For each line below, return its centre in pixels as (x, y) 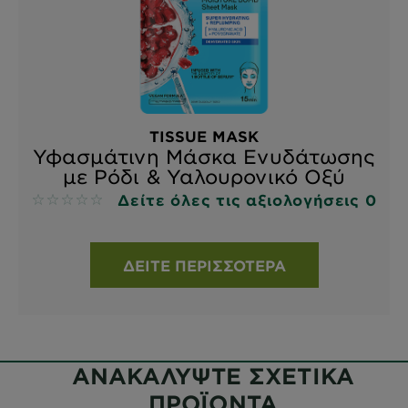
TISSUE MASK (204, 136)
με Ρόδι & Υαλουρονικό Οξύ (204, 177)
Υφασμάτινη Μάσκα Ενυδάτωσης (204, 157)
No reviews (71, 201)
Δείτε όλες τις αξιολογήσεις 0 (247, 200)
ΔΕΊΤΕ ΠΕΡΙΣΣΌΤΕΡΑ (204, 265)
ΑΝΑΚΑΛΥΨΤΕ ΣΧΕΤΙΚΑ (213, 376)
